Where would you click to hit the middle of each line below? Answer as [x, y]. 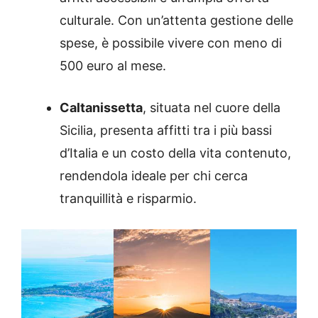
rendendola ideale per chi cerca [154, 176]
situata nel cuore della [215, 108]
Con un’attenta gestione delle [205, 21]
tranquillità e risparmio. [128, 199]
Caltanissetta [101, 108]
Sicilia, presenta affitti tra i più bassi [166, 131]
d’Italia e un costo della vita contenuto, [175, 153]
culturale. [87, 21]
